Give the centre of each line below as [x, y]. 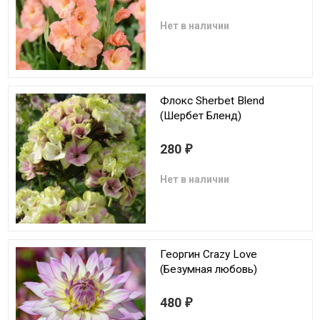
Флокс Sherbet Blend [212, 101]
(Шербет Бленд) [201, 116]
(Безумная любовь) [209, 270]
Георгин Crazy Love [209, 255]
